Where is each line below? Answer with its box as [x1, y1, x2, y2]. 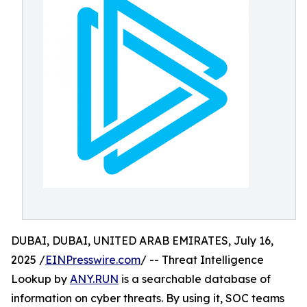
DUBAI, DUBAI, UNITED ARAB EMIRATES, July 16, [11, 234, 273, 247]
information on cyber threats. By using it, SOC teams [11, 291, 284, 305]
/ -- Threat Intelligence [140, 253, 264, 267]
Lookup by [11, 272, 70, 286]
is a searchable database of [119, 272, 271, 286]
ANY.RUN [70, 272, 119, 286]
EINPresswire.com [45, 253, 140, 267]
